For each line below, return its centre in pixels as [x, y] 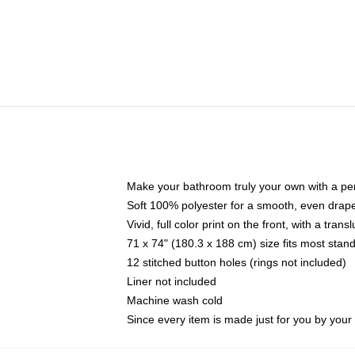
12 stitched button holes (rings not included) [237, 262]
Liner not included [172, 281]
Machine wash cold [175, 300]
